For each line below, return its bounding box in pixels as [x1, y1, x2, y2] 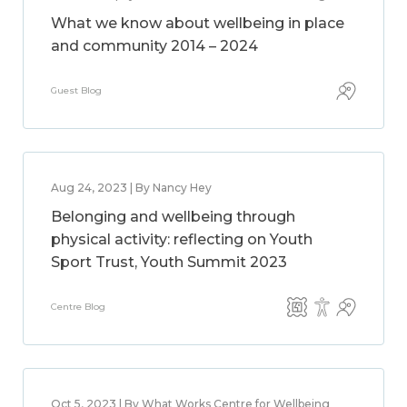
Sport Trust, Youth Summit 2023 [51, 253, 287, 271]
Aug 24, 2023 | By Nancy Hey [51, 181, 212, 194]
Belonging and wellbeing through [51, 208, 295, 225]
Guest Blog [51, 84, 102, 96]
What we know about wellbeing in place [51, 15, 344, 32]
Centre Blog [51, 301, 105, 313]
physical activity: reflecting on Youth [51, 231, 313, 248]
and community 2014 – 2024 [51, 37, 258, 55]
